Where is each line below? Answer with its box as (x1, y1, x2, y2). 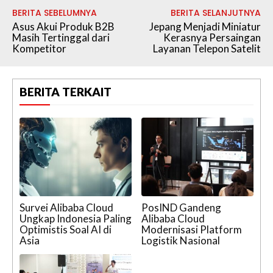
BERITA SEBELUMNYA (12, 7, 97, 19)
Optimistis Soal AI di (19, 222, 112, 236)
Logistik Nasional (141, 233, 220, 247)
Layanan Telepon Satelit (152, 42, 261, 55)
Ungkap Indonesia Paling (19, 211, 132, 225)
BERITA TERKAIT (19, 85, 112, 99)
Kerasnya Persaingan (163, 31, 261, 44)
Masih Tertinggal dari (12, 31, 110, 44)
